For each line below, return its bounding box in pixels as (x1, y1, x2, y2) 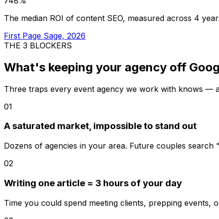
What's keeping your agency (4, 60, 170, 74)
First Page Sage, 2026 (4, 30, 86, 41)
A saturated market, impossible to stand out (4, 120, 197, 132)
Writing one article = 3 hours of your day (4, 177, 182, 189)
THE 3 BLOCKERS (4, 40, 72, 50)
